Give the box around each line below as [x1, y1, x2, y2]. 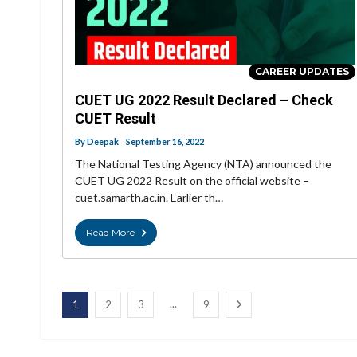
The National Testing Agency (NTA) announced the [75, 157, 331, 171]
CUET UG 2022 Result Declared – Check [75, 92, 333, 109]
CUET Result [75, 110, 156, 127]
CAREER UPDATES [255, 65, 349, 78]
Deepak [87, 136, 119, 147]
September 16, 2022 [126, 136, 204, 147]
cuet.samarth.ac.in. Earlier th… [75, 190, 223, 205]
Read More [86, 226, 135, 239]
